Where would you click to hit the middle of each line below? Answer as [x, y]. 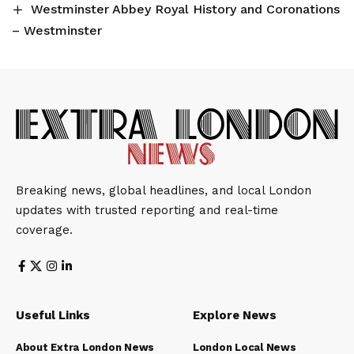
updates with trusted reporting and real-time [147, 211]
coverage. [44, 230]
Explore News [235, 316]
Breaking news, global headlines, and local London [164, 191]
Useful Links [53, 316]
